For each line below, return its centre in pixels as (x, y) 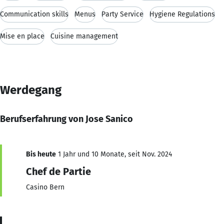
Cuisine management (84, 36)
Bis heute (41, 154)
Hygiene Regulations (182, 14)
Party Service (122, 14)
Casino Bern (45, 187)
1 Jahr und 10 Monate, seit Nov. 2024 (114, 154)
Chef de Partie (58, 171)
